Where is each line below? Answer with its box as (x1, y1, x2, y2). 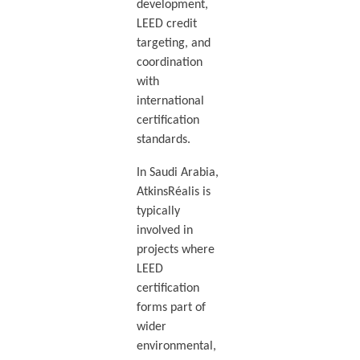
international (136, 95, 204, 108)
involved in (136, 223, 193, 237)
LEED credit (136, 18, 197, 31)
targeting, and (136, 37, 211, 51)
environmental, (136, 339, 216, 353)
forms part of (136, 301, 206, 314)
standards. (136, 133, 190, 147)
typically (136, 204, 180, 218)
